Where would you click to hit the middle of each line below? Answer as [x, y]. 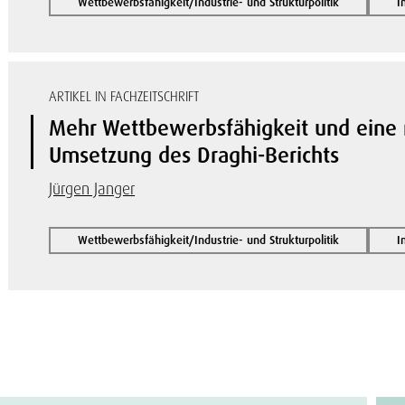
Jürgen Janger [92, 188]
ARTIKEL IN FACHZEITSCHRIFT [124, 97]
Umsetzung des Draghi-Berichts [194, 155]
